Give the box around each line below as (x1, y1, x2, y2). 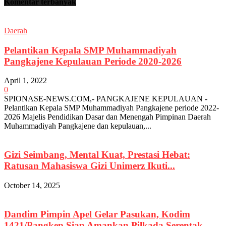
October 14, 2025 (4, 181, 60, 190)
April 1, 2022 (4, 76, 47, 85)
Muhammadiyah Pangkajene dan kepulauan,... (4, 122, 151, 131)
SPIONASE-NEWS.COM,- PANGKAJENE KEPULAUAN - (4, 94, 207, 103)
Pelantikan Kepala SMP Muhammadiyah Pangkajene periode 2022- (4, 103, 219, 112)
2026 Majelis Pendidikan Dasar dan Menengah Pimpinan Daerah (4, 112, 211, 122)
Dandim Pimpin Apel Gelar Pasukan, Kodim (4, 208, 190, 219)
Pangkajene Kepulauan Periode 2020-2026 (4, 55, 182, 67)
